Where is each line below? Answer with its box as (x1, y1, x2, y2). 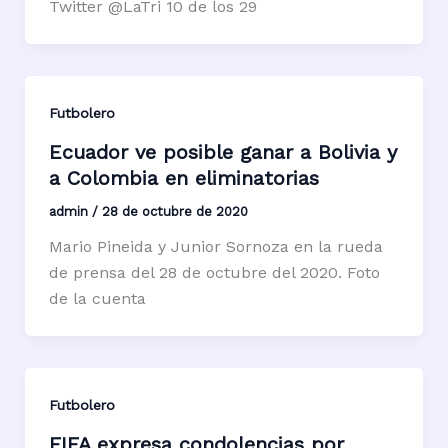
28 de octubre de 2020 (101, 203, 248, 219)
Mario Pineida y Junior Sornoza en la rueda (48, 236, 383, 256)
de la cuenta (48, 288, 146, 308)
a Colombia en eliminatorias (48, 165, 319, 190)
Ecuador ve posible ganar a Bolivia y (48, 139, 397, 164)
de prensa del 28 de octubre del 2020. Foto (48, 262, 380, 282)
